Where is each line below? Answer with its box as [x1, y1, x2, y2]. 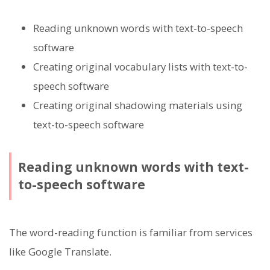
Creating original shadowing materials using [33, 98, 242, 112]
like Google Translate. [9, 244, 111, 259]
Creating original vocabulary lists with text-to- [33, 59, 248, 74]
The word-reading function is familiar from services [9, 225, 253, 239]
